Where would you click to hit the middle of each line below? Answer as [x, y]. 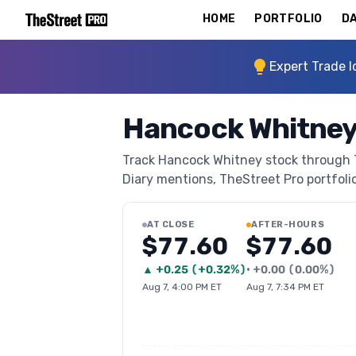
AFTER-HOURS [288, 224]
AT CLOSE [171, 224]
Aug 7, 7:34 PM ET [285, 287]
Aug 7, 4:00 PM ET [182, 287]
